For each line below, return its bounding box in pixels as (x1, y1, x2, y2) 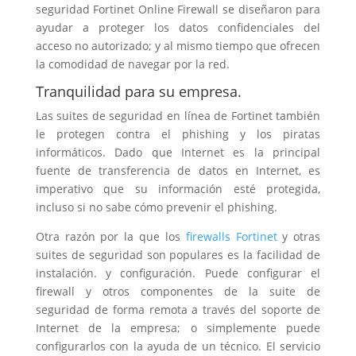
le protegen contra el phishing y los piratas (35, 126, 321, 141)
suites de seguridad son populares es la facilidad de (35, 246, 321, 262)
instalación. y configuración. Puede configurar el (35, 265, 321, 281)
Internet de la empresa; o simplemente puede (35, 319, 321, 335)
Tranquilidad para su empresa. (35, 81, 242, 101)
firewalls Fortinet (185, 228, 277, 244)
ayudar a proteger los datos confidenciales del (35, 19, 321, 35)
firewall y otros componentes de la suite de (35, 283, 321, 299)
